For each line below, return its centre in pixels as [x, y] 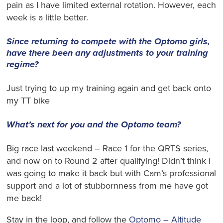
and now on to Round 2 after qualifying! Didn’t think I [109, 161]
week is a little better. [48, 18]
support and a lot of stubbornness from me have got [108, 185]
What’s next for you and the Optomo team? [94, 124]
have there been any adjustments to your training [108, 53]
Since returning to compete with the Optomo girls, [109, 42]
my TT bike [28, 101]
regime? [23, 64]
